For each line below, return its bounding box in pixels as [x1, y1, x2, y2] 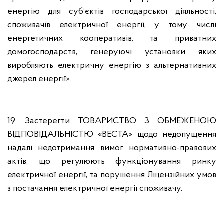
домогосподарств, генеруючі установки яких [7, 47, 216, 57]
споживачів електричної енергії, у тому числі [7, 20, 216, 30]
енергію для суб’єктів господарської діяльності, [7, 7, 216, 16]
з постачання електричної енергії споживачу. [7, 184, 182, 193]
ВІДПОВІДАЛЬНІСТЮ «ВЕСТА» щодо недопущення [7, 130, 216, 139]
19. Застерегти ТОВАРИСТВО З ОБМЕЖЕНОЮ [7, 116, 216, 126]
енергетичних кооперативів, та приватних [7, 34, 216, 43]
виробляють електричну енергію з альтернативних [7, 61, 216, 70]
